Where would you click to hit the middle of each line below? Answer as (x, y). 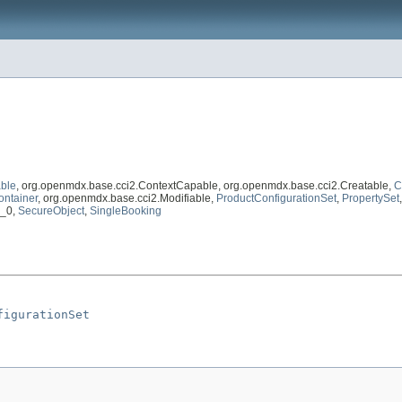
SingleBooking (126, 211)
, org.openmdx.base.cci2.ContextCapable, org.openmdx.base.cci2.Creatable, (205, 186)
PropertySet (371, 199)
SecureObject (51, 211)
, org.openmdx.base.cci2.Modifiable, (127, 199)
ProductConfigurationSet (276, 199)
